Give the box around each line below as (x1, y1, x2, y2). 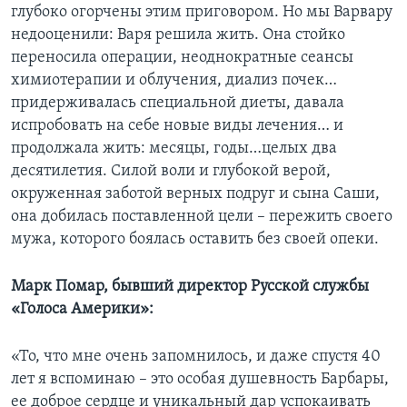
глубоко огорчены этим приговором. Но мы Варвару (11, 4, 392, 22)
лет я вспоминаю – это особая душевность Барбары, (11, 371, 389, 389)
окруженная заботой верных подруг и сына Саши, (11, 185, 380, 203)
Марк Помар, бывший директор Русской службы (11, 278, 369, 296)
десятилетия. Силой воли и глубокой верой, (11, 163, 331, 181)
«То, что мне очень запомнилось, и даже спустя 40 (11, 348, 381, 366)
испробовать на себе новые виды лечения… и (11, 117, 343, 135)
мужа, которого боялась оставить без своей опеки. (11, 231, 379, 249)
